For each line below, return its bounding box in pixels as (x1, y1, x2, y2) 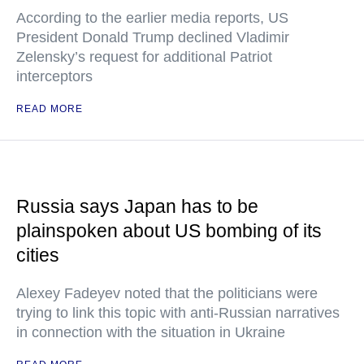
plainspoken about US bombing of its (16, 220, 322, 241)
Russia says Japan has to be (16, 196, 258, 217)
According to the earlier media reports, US (16, 10, 288, 26)
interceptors (16, 68, 93, 84)
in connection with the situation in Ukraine (16, 324, 285, 340)
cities (16, 245, 59, 266)
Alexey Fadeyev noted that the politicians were (16, 285, 318, 301)
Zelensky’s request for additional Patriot (16, 49, 272, 65)
